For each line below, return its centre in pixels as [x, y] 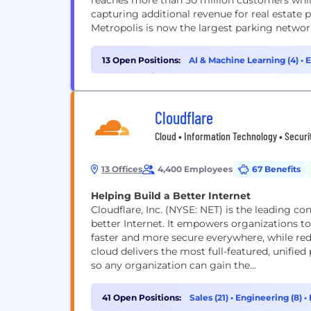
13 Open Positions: [141, 60]
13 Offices [122, 169]
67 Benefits [276, 169]
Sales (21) [210, 297]
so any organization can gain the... [174, 265]
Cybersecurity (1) [138, 77]
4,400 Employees [195, 169]
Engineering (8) [270, 297]
